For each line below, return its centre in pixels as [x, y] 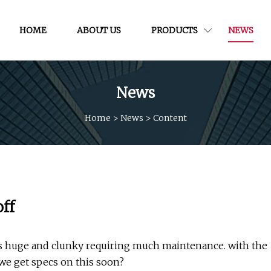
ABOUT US [99, 30]
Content [170, 118]
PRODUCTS [174, 30]
